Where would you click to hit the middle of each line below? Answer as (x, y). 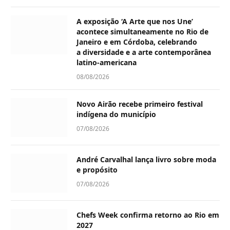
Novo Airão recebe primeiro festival (140, 104)
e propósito (97, 170)
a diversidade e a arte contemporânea (144, 52)
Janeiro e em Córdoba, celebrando (137, 42)
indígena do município (116, 114)
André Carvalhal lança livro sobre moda (146, 160)
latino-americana (108, 63)
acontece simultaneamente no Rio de (142, 32)
